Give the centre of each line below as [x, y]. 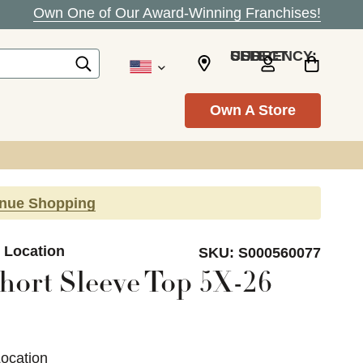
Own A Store [253, 110]
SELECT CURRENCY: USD [246, 56]
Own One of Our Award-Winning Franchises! [177, 13]
